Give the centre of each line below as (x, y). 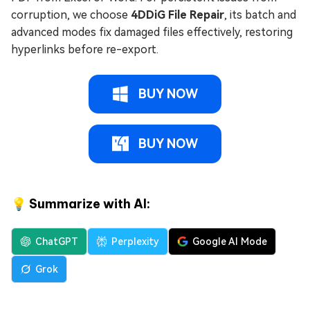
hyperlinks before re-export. (85, 49)
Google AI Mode (230, 241)
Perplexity (135, 241)
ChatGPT (57, 241)
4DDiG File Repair (177, 15)
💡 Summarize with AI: (81, 203)
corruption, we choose (71, 15)
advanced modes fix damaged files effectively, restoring (152, 32)
